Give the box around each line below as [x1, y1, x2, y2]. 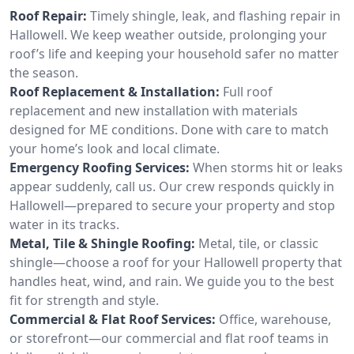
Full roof [223, 82, 273, 100]
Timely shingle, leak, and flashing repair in [90, 6, 341, 24]
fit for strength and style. [9, 291, 159, 309]
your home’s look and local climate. [9, 139, 220, 157]
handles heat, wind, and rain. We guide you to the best [9, 272, 334, 290]
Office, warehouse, [219, 310, 331, 328]
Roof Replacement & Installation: [9, 82, 220, 100]
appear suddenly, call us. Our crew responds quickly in [9, 177, 334, 195]
